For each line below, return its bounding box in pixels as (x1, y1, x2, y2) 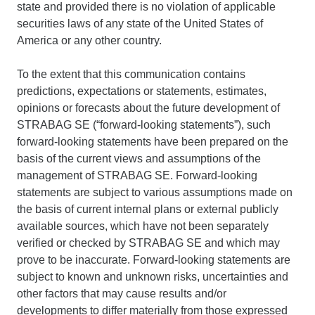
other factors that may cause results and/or (17, 287, 226, 300)
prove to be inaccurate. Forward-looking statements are (17, 253, 290, 266)
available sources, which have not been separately (17, 219, 269, 232)
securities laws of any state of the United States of (17, 17, 263, 30)
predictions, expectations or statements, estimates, (17, 84, 266, 97)
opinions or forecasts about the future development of (17, 101, 280, 114)
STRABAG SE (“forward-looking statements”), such (17, 118, 271, 131)
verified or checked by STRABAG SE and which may (17, 236, 280, 249)
